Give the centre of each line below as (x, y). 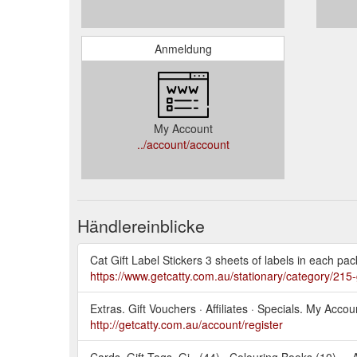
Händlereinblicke (141, 225)
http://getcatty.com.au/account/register (186, 324)
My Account (183, 128)
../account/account (183, 144)
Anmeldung (183, 48)
